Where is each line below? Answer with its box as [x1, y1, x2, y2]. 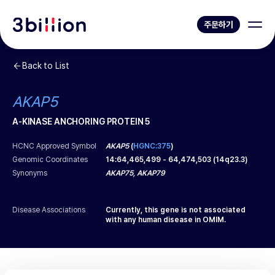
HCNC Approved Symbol [12, 142, 97, 150]
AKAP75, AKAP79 [106, 169, 166, 177]
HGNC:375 [133, 142, 171, 150]
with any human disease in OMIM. [106, 215, 227, 224]
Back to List [22, 61, 69, 71]
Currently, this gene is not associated [106, 206, 246, 214]
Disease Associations [12, 206, 86, 214]
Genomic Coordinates [12, 155, 88, 164]
